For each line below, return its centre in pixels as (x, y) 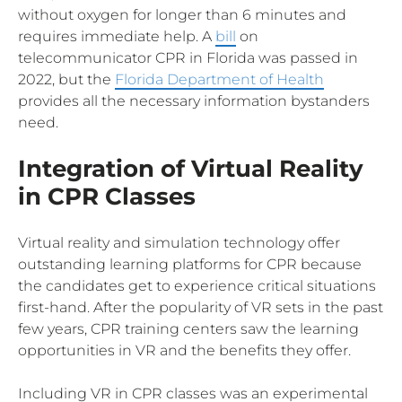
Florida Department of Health (219, 79)
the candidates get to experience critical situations (197, 285)
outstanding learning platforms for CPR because (190, 264)
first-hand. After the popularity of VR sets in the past (201, 307)
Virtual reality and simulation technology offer (179, 242)
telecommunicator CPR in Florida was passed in (188, 57)
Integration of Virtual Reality (191, 168)
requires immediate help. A (117, 36)
